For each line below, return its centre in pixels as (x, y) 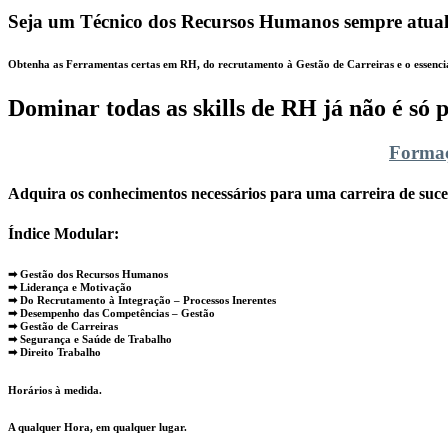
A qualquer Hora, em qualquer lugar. (97, 426)
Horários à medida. (55, 389)
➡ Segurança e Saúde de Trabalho (90, 338)
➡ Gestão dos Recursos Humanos (88, 273)
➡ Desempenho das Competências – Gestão (111, 312)
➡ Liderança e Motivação (70, 286)
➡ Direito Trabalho (54, 351)
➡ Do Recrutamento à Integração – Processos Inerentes (142, 299)
